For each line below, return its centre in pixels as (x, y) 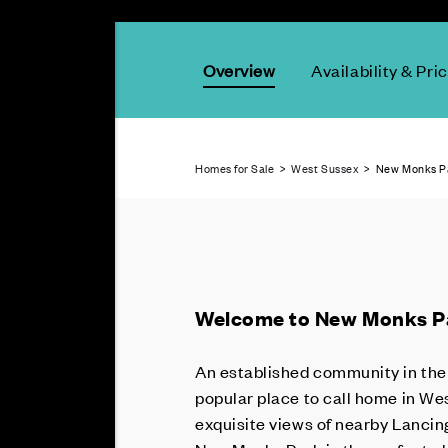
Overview (239, 70)
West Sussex (325, 168)
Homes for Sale (235, 168)
